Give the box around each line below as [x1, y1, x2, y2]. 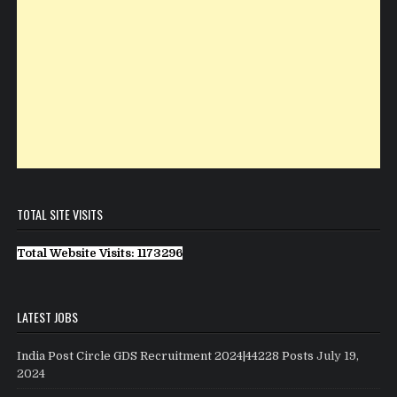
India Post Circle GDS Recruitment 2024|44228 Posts [17, 348, 315, 362]
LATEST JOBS [17, 307, 79, 326]
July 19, [316, 348, 360, 362]
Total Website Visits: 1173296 [17, 245, 183, 260]
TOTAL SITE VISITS [17, 204, 104, 223]
